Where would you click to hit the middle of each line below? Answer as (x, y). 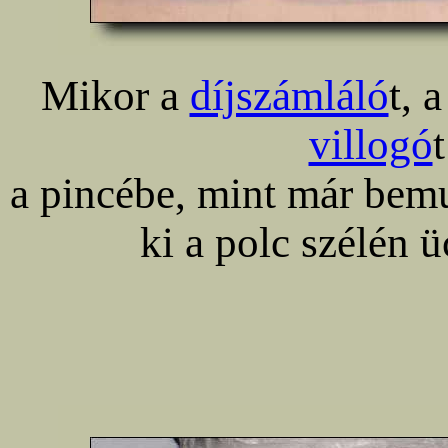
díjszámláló (289, 95)
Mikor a (115, 95)
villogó (370, 144)
